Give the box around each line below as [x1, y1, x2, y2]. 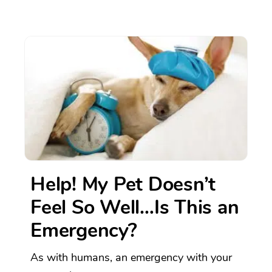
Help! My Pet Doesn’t [30, 171, 216, 198]
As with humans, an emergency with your [30, 250, 232, 265]
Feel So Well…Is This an [30, 194, 239, 221]
